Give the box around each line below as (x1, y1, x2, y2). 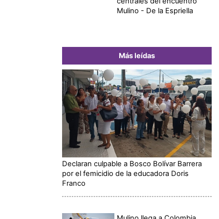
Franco (62, 178, 86, 188)
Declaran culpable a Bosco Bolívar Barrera (62, 159, 202, 168)
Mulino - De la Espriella (117, 6, 194, 15)
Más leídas (119, 51, 155, 60)
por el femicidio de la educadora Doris (62, 169, 189, 178)
